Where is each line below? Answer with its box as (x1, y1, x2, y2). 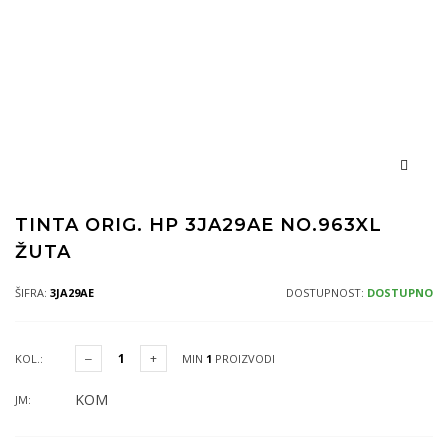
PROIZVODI (212, 351, 275, 366)
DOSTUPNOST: (286, 285, 367, 300)
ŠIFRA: (15, 285, 50, 300)
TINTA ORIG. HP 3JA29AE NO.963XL (15, 214, 382, 236)
